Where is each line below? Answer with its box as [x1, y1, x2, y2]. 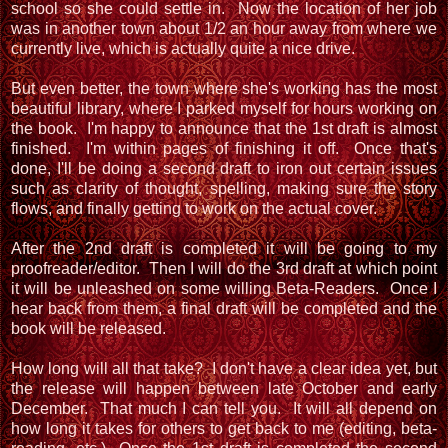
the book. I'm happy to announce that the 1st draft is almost [11, 119, 437, 137]
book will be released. [11, 319, 170, 337]
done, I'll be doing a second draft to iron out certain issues [11, 159, 437, 177]
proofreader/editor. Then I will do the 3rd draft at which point [11, 259, 437, 277]
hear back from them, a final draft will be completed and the [11, 299, 437, 317]
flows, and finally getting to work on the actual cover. [11, 199, 377, 217]
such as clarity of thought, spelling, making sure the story [11, 179, 437, 197]
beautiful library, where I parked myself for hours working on [11, 99, 437, 117]
